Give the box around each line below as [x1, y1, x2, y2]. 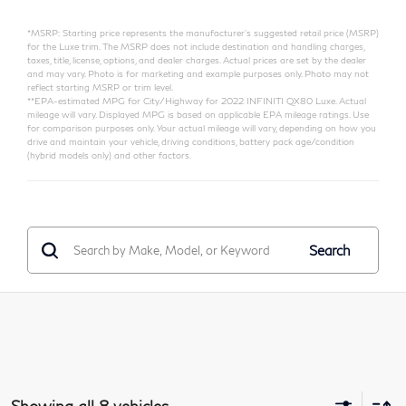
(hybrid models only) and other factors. [27, 150, 191, 161]
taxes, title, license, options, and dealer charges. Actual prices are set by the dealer [27, 54, 366, 66]
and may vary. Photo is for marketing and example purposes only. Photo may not [27, 68, 369, 80]
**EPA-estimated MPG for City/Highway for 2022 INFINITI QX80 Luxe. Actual [27, 95, 366, 107]
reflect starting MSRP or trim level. [27, 82, 173, 93]
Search [309, 242, 351, 259]
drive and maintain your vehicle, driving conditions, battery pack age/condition [27, 136, 354, 148]
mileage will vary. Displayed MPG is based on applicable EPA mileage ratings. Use [27, 109, 369, 121]
